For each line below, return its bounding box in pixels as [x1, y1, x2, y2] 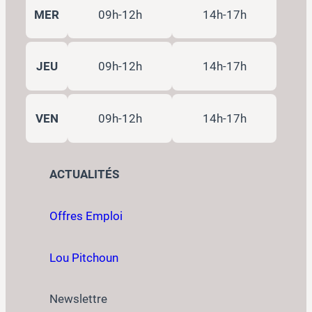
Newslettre [49, 292, 107, 306]
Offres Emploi [49, 208, 123, 223]
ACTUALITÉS [49, 167, 119, 182]
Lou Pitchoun [49, 250, 118, 265]
